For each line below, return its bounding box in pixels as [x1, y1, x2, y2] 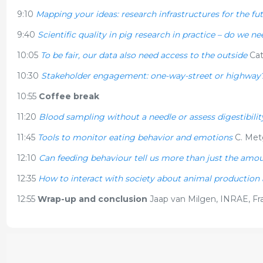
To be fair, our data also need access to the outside [40, 50, 247, 60]
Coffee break [38, 91, 99, 102]
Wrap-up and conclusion [37, 194, 147, 204]
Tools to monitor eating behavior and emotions [37, 132, 235, 143]
